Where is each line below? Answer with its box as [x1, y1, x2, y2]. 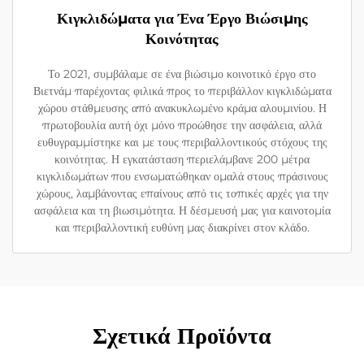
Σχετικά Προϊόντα [93, 322, 271, 349]
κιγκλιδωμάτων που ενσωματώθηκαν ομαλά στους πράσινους [36, 169, 328, 184]
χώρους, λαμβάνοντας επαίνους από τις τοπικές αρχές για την [36, 186, 328, 201]
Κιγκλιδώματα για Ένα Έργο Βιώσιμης [56, 10, 308, 28]
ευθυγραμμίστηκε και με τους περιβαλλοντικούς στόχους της [37, 135, 327, 149]
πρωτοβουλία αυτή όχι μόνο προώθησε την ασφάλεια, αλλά [42, 118, 322, 132]
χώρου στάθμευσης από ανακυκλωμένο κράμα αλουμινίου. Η [37, 101, 327, 115]
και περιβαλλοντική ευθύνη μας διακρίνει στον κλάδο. [54, 220, 310, 235]
